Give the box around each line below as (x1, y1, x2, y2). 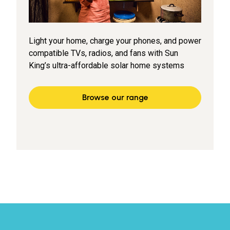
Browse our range (82, 92, 148, 102)
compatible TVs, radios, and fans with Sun (29, 48, 178, 58)
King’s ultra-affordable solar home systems (29, 61, 184, 70)
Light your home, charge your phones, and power (29, 36, 201, 46)
